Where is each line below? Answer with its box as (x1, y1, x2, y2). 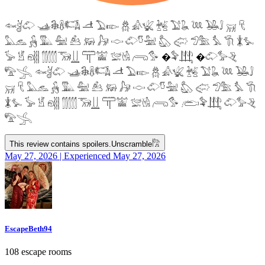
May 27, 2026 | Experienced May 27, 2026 (5, 150, 166, 161)
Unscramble (111, 139, 152, 148)
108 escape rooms (5, 246, 72, 257)
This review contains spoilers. (9, 139, 111, 148)
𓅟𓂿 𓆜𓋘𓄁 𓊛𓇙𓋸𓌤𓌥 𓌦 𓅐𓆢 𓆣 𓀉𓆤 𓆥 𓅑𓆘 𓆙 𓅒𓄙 (5, 67, 254, 77)
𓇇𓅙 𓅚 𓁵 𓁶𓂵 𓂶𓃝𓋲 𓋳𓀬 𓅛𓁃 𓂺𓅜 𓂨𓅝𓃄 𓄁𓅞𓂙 (5, 98, 256, 108)
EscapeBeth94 (5, 224, 52, 233)
